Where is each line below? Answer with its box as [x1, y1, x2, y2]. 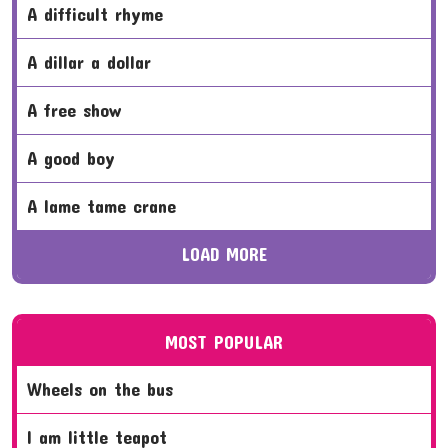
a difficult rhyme [37, 2, 163, 25]
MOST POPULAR [165, 330, 283, 353]
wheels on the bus [42, 377, 173, 400]
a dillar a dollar [37, 50, 151, 73]
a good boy [37, 146, 115, 169]
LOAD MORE [190, 242, 267, 265]
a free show [37, 98, 121, 121]
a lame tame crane [37, 194, 176, 217]
